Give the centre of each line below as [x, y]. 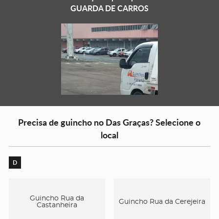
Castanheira [57, 205]
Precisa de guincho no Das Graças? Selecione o [109, 122]
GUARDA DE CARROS [109, 8]
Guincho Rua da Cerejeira [162, 202]
